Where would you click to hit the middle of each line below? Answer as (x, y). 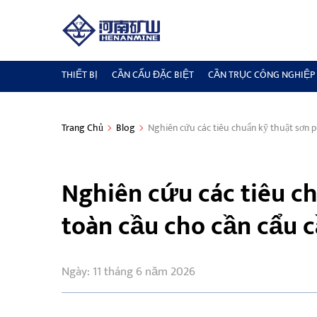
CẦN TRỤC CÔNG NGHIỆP (261, 75)
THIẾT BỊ (80, 75)
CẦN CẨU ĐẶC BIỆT (153, 75)
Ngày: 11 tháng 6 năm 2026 (128, 272)
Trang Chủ (82, 128)
